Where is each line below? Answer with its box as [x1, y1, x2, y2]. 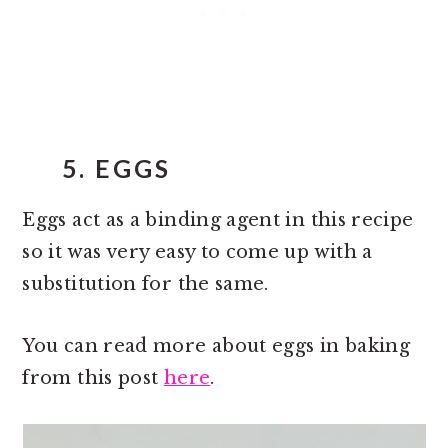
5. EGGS [62, 153, 172, 183]
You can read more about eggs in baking [22, 334, 411, 357]
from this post [22, 366, 164, 389]
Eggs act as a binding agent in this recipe [22, 208, 414, 231]
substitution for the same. [22, 272, 269, 295]
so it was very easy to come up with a [22, 240, 373, 263]
